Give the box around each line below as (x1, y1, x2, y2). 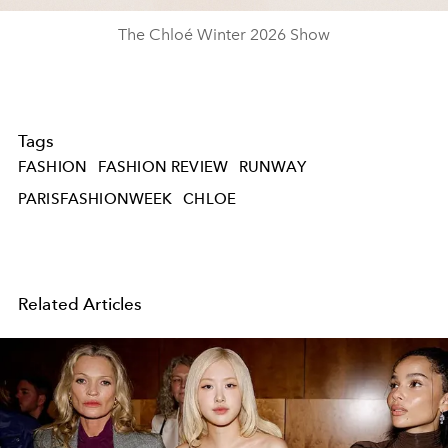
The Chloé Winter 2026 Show (118, 25, 330, 45)
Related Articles (18, 293, 143, 314)
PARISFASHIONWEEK (18, 189, 173, 208)
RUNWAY (238, 158, 306, 177)
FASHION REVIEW (97, 158, 229, 177)
